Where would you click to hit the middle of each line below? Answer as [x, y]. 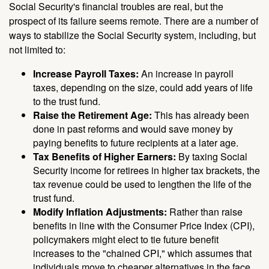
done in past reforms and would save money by [133, 129]
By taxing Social [212, 157]
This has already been [201, 115]
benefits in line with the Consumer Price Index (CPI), [144, 226]
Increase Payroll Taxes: [86, 74]
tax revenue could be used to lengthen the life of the [142, 184]
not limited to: [37, 50]
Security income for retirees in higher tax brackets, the [147, 171]
